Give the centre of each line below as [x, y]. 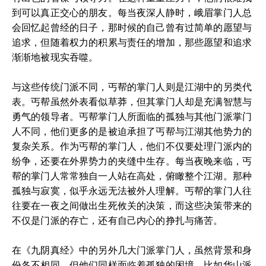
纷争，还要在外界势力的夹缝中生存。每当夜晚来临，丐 [132, 161]
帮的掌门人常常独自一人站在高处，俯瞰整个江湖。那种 [132, 176]
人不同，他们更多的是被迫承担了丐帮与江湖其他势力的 [132, 131]
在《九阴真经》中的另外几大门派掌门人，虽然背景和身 [132, 250]
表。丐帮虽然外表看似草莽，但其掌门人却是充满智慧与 [132, 102]
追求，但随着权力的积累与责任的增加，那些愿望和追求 [132, 42]
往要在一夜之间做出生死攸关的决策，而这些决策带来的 [132, 205]
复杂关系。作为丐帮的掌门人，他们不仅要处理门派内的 [132, 146]
